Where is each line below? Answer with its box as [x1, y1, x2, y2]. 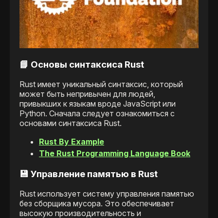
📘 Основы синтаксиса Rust [19, 59, 144, 71]
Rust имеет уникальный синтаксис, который [19, 79, 183, 90]
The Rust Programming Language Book [39, 148, 190, 159]
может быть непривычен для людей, [19, 89, 155, 99]
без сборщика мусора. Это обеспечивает [19, 198, 174, 208]
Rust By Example [39, 137, 104, 147]
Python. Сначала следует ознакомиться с [19, 109, 175, 119]
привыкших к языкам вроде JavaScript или [19, 99, 176, 109]
